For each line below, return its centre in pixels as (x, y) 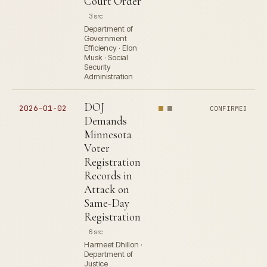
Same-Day (107, 203)
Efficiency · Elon (111, 48)
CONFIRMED (229, 108)
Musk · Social (106, 57)
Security (97, 67)
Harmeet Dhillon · (113, 244)
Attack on (107, 189)
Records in (108, 176)
